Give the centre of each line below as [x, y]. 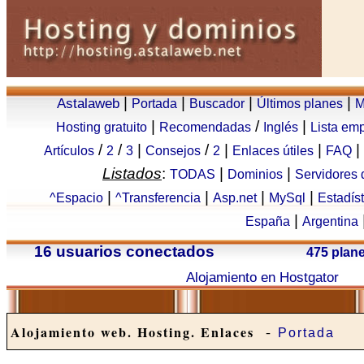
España [268, 221]
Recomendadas [205, 127]
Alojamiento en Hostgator [262, 277]
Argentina [330, 221]
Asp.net [235, 198]
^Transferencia [158, 198]
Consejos [173, 151]
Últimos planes [300, 104]
